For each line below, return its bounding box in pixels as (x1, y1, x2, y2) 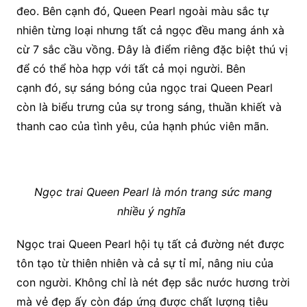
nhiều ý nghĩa (117, 204, 190, 219)
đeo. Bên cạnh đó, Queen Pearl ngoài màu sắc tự (16, 4, 269, 19)
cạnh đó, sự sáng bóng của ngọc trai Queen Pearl (16, 81, 273, 95)
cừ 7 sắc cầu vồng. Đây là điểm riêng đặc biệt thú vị (16, 42, 288, 57)
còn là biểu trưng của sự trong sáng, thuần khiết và (16, 100, 282, 114)
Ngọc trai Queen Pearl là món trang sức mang (34, 185, 273, 199)
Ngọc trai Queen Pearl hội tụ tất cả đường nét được (16, 237, 284, 251)
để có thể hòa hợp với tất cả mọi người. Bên (16, 62, 245, 76)
